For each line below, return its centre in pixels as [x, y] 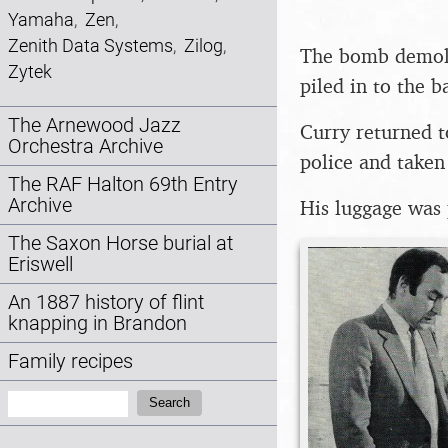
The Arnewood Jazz [94, 126]
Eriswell [40, 265]
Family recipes [70, 362]
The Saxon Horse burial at [120, 244]
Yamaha [41, 19]
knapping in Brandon [97, 324]
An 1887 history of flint [106, 303]
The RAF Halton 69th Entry [123, 185]
